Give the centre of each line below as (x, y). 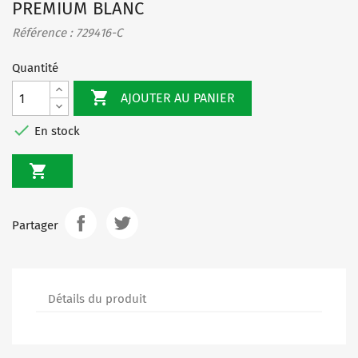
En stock (56, 131)
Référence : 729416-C (67, 33)
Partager (35, 225)
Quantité (35, 68)
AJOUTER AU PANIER (178, 98)
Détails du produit (97, 298)
